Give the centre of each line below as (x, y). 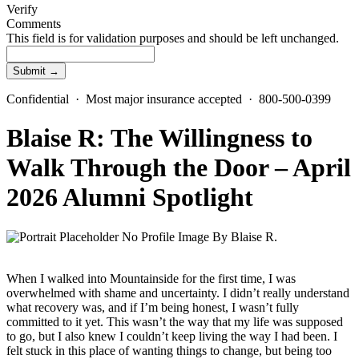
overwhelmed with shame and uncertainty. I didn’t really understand (178, 292)
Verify (22, 9)
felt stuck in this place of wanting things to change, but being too (169, 350)
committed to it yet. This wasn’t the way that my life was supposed (175, 321)
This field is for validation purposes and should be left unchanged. (173, 38)
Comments (34, 23)
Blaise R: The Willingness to (159, 138)
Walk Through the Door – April (179, 168)
